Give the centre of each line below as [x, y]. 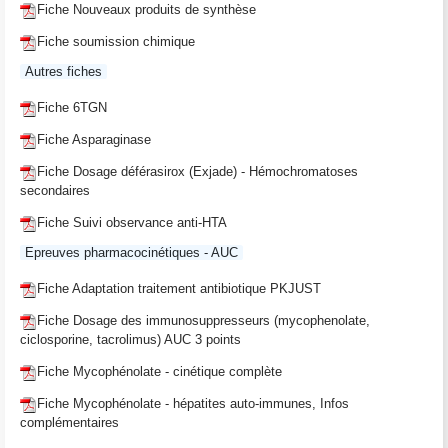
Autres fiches [63, 71]
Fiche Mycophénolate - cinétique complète [159, 371]
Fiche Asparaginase [94, 140]
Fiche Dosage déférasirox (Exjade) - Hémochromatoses [197, 171]
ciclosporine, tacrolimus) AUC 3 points [130, 339]
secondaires [55, 191]
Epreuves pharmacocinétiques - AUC [131, 252]
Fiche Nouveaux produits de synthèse [146, 10]
